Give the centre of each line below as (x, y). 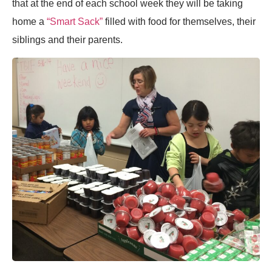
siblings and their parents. (67, 39)
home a (29, 21)
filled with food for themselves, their (179, 21)
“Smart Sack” (75, 21)
